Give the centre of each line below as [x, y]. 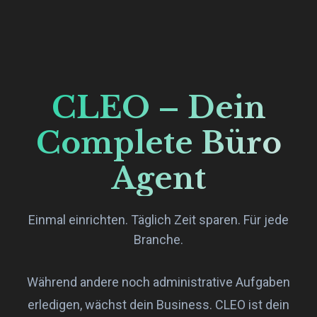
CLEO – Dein [158, 107]
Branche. [158, 239]
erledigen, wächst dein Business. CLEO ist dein [158, 304]
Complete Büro [158, 143]
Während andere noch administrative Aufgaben [158, 282]
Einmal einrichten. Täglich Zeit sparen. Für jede [158, 219]
